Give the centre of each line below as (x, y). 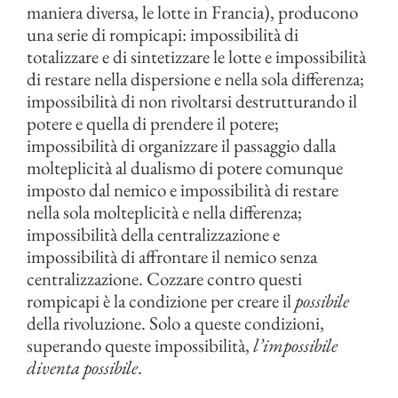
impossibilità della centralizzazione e (153, 234)
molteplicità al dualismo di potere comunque (185, 167)
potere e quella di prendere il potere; (153, 123)
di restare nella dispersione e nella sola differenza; (195, 79)
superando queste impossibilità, (140, 345)
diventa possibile (82, 367)
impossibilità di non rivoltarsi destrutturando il (192, 101)
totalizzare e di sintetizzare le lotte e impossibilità (196, 56)
